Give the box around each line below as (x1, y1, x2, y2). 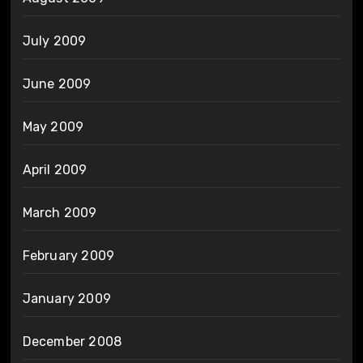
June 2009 (22, 75, 92, 92)
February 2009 (22, 247, 115, 263)
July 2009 (22, 32, 87, 49)
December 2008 (22, 333, 122, 349)
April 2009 (22, 161, 88, 177)
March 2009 (22, 204, 97, 220)
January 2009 (22, 290, 111, 306)
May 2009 (22, 118, 84, 135)
